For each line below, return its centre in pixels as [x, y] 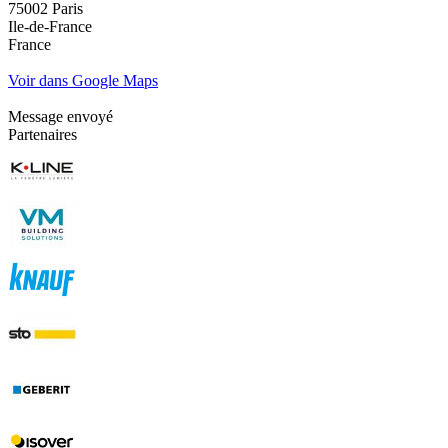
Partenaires [42, 134]
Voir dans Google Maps [83, 80]
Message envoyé [60, 116]
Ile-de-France [50, 26]
